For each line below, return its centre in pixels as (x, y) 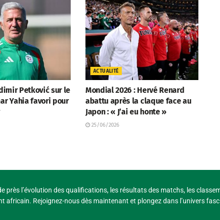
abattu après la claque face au (138, 101)
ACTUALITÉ (106, 71)
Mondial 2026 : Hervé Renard (135, 90)
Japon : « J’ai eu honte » (126, 112)
